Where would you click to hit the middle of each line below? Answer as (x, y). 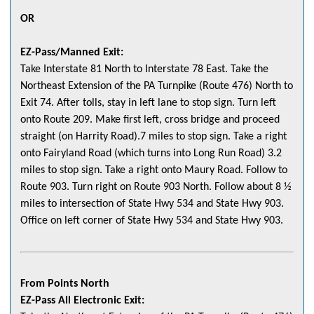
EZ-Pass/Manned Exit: (72, 53)
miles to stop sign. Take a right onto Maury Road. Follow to (154, 171)
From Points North (65, 284)
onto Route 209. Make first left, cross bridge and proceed (150, 120)
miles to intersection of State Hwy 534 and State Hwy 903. (152, 204)
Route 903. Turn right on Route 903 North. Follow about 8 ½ (156, 187)
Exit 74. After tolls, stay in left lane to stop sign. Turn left (148, 103)
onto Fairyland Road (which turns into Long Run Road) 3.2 (151, 154)
